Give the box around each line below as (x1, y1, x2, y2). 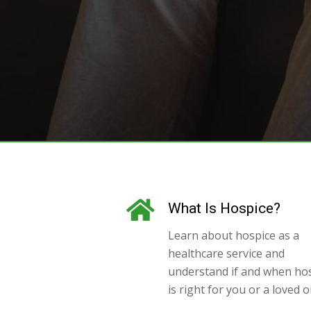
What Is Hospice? (168, 199, 280, 217)
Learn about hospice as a (168, 227, 299, 243)
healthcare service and (168, 245, 285, 261)
